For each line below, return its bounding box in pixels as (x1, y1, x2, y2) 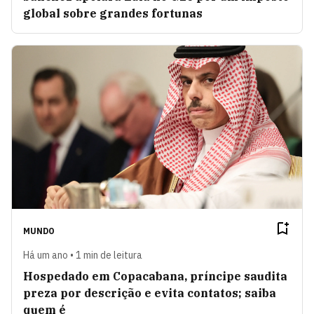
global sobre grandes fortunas (23, 6, 203, 21)
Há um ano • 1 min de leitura (23, 248, 142, 261)
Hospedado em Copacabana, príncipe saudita (23, 268, 287, 283)
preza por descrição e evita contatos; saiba (23, 285, 276, 300)
